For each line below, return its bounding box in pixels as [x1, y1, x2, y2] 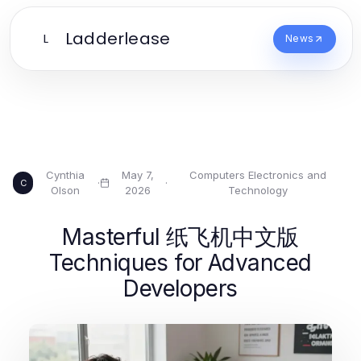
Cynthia [46, 168, 85, 181]
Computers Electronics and [189, 168, 327, 181]
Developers [123, 275, 238, 302]
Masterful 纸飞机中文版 [62, 223, 299, 251]
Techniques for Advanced [49, 249, 312, 276]
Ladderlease [65, 27, 171, 50]
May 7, [121, 168, 154, 181]
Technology [228, 184, 288, 197]
